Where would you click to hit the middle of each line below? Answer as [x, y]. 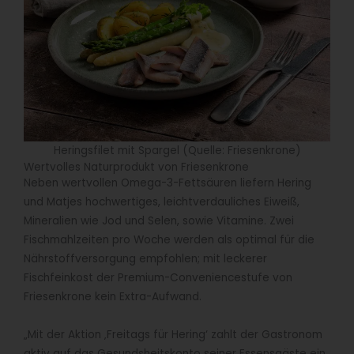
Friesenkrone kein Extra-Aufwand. [113, 297]
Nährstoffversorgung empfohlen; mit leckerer [145, 259]
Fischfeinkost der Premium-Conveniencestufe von [158, 278]
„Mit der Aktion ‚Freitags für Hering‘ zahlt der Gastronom [173, 335]
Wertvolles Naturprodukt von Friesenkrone [136, 168]
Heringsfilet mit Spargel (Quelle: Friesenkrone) [177, 151]
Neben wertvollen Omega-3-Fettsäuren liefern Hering [168, 183]
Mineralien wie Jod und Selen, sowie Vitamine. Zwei [159, 221]
